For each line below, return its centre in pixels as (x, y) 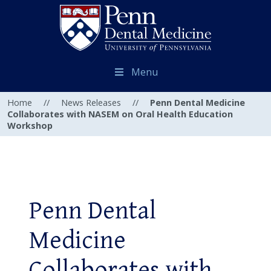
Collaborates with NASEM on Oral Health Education (120, 114)
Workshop (30, 126)
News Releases (91, 103)
